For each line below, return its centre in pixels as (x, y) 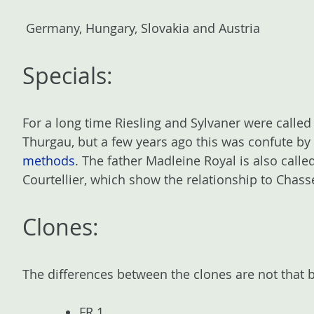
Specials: (68, 75)
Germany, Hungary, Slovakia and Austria (141, 28)
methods (49, 161)
